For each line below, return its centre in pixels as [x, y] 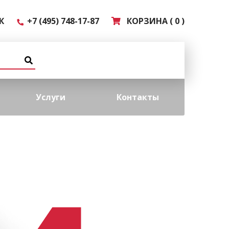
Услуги [50, 97]
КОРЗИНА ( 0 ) [154, 21]
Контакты [138, 97]
